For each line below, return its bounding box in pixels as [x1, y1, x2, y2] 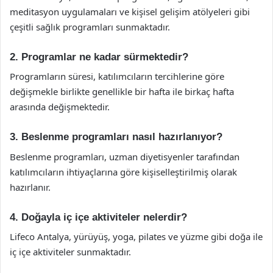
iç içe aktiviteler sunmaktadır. [10, 246, 131, 258]
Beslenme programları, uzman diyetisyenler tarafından [10, 150, 239, 163]
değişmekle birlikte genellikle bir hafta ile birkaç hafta [10, 85, 234, 97]
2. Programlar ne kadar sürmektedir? [10, 51, 188, 63]
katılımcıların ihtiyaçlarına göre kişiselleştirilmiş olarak [10, 165, 237, 178]
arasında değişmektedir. [10, 101, 110, 113]
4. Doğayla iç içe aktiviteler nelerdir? [10, 211, 187, 223]
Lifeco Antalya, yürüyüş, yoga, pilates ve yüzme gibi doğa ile [10, 230, 263, 243]
